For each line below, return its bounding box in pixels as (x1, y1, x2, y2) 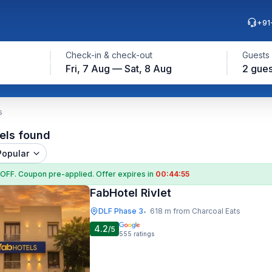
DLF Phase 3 (98, 206, 143, 216)
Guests (242, 50, 270, 60)
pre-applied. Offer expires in (49, 169, 155, 178)
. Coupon (15, 169, 49, 178)
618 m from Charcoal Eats (150, 206, 240, 216)
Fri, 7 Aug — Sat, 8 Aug (65, 63, 172, 75)
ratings (134, 230, 154, 237)
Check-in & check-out (65, 50, 152, 60)
